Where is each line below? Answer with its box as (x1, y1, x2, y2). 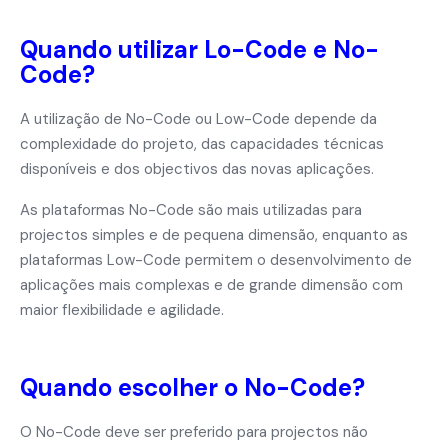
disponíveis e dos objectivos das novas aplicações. (20, 159, 374, 179)
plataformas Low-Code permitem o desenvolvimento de (20, 250, 412, 270)
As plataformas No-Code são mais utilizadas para (20, 200, 362, 220)
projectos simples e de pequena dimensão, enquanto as (20, 225, 408, 245)
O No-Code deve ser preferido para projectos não (20, 422, 368, 442)
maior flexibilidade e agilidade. (20, 300, 224, 320)
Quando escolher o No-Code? (20, 372, 365, 403)
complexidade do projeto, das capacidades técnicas (20, 134, 384, 154)
